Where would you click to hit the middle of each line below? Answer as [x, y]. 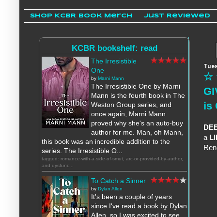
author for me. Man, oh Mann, [137, 132]
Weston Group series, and [131, 105]
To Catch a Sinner [118, 181]
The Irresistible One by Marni [136, 86]
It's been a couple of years [132, 197]
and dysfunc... [58, 166]
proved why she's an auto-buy [137, 123]
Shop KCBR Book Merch [81, 16]
